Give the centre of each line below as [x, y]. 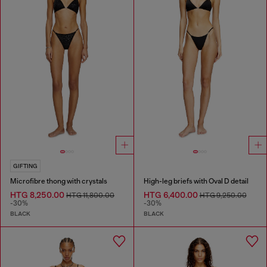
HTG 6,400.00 [171, 195]
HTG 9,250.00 [223, 196]
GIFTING [25, 166]
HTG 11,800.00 [90, 196]
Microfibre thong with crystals [59, 181]
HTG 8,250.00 [38, 195]
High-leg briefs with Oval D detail [196, 181]
